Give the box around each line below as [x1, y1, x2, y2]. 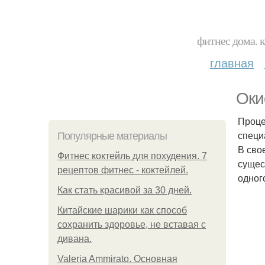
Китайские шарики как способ [57, 205, 187, 215]
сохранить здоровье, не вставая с [57, 219, 206, 230]
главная [210, 54, 254, 71]
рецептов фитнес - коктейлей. [57, 165, 188, 175]
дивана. [57, 234, 92, 244]
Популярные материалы [57, 130, 167, 142]
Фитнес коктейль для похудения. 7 [57, 151, 207, 161]
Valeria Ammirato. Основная [57, 254, 177, 264]
